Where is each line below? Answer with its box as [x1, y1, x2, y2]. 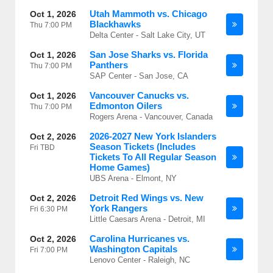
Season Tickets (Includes [90, 141, 196, 152]
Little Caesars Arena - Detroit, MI [90, 214, 205, 224]
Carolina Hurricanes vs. [90, 233, 190, 244]
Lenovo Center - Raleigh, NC [90, 255, 190, 264]
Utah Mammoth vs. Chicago [90, 9, 207, 19]
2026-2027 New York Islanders [90, 131, 216, 141]
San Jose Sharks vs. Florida [90, 49, 208, 60]
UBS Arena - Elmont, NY [90, 174, 177, 183]
